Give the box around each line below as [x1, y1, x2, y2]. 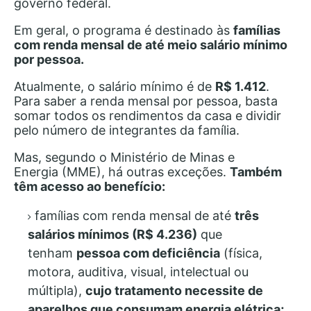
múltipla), [28, 283, 85, 298]
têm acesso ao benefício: [14, 178, 165, 194]
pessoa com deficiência [76, 245, 220, 260]
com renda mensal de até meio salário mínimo [14, 37, 287, 52]
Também [230, 164, 282, 179]
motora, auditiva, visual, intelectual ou [28, 264, 249, 279]
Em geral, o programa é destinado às [14, 22, 233, 37]
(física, [220, 245, 262, 260]
